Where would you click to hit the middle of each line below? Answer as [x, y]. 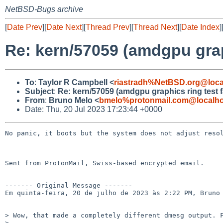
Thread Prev [108, 27]
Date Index [200, 27]
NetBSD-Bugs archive [44, 9]
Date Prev [25, 27]
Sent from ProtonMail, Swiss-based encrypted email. [105, 163]
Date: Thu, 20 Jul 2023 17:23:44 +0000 [94, 109]
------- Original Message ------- [69, 185]
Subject [39, 91]
